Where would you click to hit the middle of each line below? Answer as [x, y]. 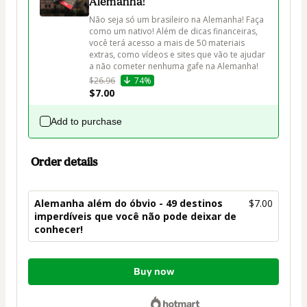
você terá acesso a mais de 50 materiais [168, 42]
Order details [64, 161]
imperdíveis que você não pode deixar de [135, 216]
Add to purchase [86, 121]
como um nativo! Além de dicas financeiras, [174, 31]
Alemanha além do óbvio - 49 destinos [128, 203]
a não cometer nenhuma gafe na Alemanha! [174, 66]
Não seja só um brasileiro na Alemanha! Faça [177, 19]
